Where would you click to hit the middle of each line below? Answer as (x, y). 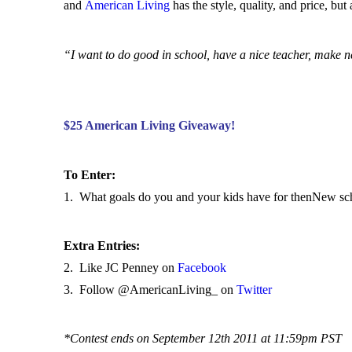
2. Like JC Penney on (120, 268)
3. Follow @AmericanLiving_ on (150, 290)
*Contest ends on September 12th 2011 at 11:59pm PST (202, 339)
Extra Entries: (101, 246)
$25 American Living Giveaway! (149, 126)
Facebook (203, 268)
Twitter (255, 290)
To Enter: (89, 174)
